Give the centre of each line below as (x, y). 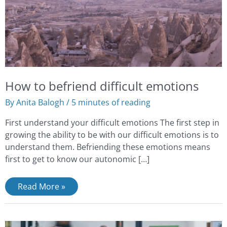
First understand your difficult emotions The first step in (112, 122)
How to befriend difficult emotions (102, 86)
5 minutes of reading (111, 102)
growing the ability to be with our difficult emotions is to (112, 134)
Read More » (41, 186)
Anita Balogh (41, 102)
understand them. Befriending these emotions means (107, 146)
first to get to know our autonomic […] (77, 159)
